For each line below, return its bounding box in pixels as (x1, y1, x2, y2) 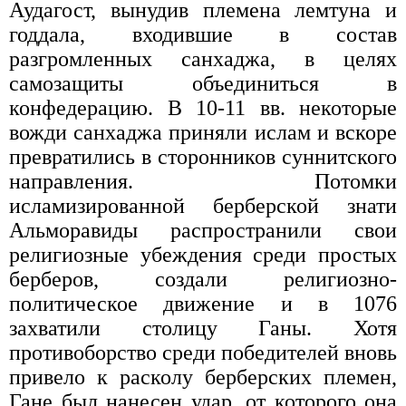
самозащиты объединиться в (9, 72, 397, 96)
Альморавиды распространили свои (9, 218, 397, 243)
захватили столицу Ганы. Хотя (9, 316, 397, 341)
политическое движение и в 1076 (9, 292, 397, 316)
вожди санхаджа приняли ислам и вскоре (9, 121, 397, 145)
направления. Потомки (9, 169, 397, 194)
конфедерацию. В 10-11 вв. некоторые (9, 96, 397, 121)
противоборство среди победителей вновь (9, 341, 397, 365)
